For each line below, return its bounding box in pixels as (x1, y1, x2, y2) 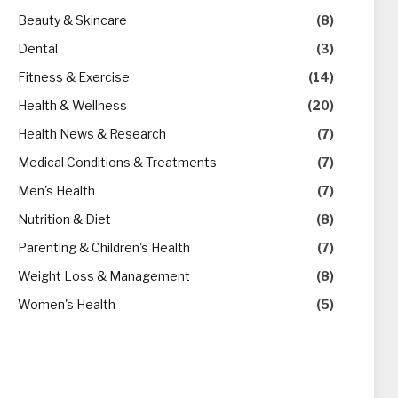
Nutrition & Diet (18, 211, 111, 227)
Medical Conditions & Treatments (18, 155, 217, 170)
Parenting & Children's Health (18, 240, 190, 255)
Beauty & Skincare (18, 12, 127, 28)
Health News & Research (18, 126, 166, 141)
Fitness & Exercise (18, 69, 130, 84)
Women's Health (18, 297, 115, 312)
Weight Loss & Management (18, 268, 190, 283)
